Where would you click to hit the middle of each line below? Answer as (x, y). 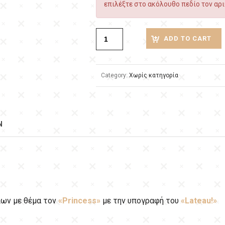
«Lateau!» (199, 201)
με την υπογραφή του (141, 201)
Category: (115, 75)
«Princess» (79, 201)
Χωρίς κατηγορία (154, 75)
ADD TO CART (188, 38)
